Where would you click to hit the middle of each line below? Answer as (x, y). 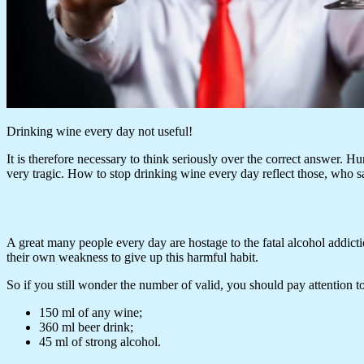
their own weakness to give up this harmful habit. (132, 257)
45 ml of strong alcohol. (100, 341)
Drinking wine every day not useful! (100, 131)
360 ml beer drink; (86, 327)
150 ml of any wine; (91, 312)
